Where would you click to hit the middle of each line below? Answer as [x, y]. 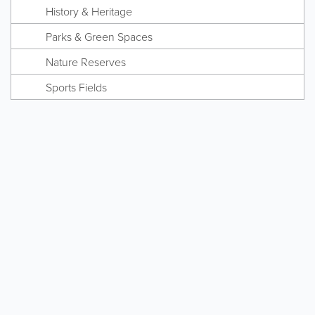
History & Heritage [89, 12]
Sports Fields [76, 88]
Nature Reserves [86, 62]
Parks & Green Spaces [99, 37]
